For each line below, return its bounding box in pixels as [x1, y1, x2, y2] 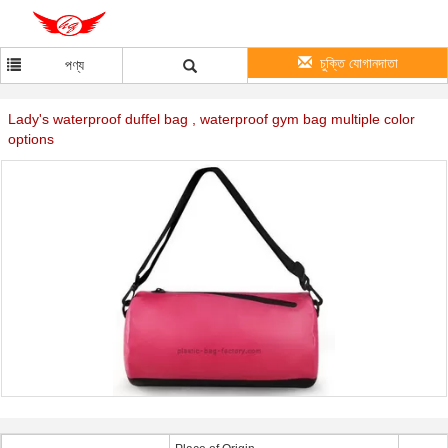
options [8, 131, 54, 147]
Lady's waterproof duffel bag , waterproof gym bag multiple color [8, 111, 415, 127]
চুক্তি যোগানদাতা [319, 55, 398, 71]
